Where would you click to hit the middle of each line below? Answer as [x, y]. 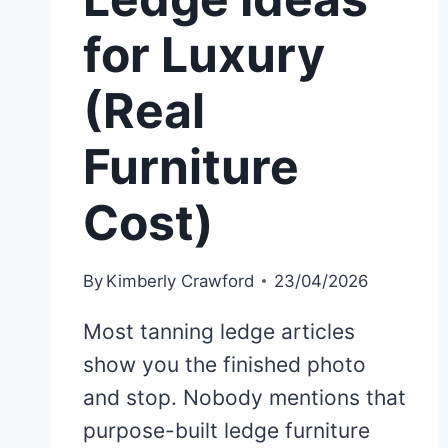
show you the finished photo [224, 365]
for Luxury [204, 55]
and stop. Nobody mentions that [244, 398]
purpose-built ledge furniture [226, 431]
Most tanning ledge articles [219, 332]
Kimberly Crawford [180, 281]
